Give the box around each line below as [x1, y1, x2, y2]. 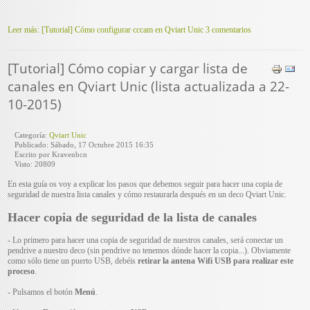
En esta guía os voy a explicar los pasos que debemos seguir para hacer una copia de [8, 179, 283, 189]
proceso [8, 266, 35, 276]
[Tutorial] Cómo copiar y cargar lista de [8, 58, 248, 77]
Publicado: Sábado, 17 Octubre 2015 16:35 [15, 140, 154, 149]
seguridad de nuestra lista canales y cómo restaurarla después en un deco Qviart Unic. [8, 189, 287, 199]
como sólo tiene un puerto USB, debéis [8, 255, 138, 266]
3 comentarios [206, 24, 252, 35]
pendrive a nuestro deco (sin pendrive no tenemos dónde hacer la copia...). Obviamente [8, 245, 291, 255]
